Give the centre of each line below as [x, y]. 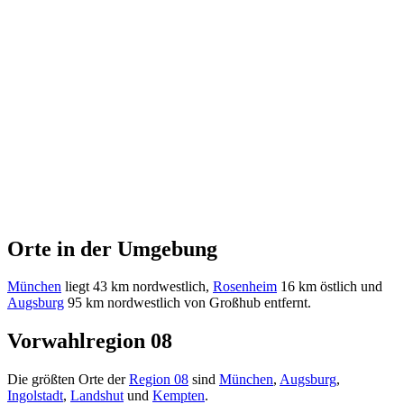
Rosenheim [245, 287]
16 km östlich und [330, 287]
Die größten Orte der [68, 380]
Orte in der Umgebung [112, 248]
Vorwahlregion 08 [90, 341]
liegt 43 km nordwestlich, [137, 287]
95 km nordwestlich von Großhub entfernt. [188, 303]
